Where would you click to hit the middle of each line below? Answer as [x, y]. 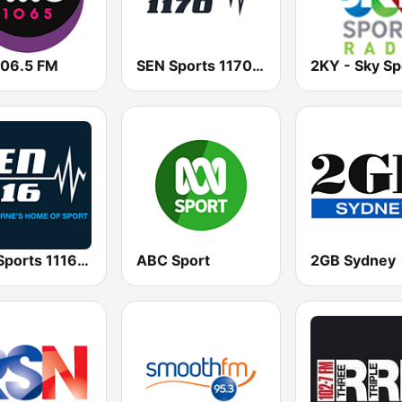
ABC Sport [174, 260]
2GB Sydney [353, 260]
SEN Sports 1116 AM [83, 260]
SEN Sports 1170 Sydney [258, 65]
